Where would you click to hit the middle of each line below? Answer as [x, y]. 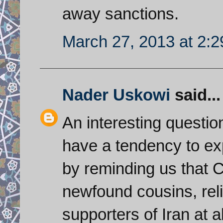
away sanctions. [120, 13]
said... [195, 95]
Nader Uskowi [116, 95]
